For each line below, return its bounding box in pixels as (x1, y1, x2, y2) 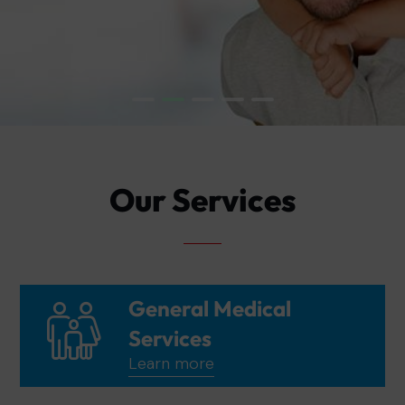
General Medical (128, 295, 291, 323)
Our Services (109, 179, 296, 220)
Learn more (128, 353, 214, 375)
